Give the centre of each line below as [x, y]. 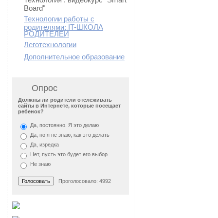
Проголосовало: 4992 [82, 181]
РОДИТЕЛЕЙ [46, 33]
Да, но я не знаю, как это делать [70, 135]
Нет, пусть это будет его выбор [69, 154]
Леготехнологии [50, 45]
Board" [35, 7]
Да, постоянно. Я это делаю [64, 125]
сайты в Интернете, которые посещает [69, 106]
